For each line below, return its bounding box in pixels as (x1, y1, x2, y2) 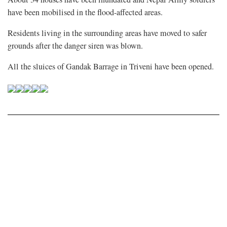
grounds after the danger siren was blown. (8, 40, 143, 52)
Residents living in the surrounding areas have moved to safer (8, 27, 207, 39)
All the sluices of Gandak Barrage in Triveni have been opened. (8, 61, 214, 72)
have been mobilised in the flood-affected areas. (8, 7, 163, 18)
